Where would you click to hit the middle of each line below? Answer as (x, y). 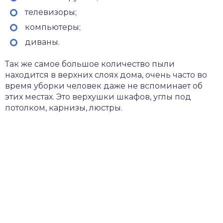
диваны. (42, 42)
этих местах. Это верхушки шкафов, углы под (98, 97)
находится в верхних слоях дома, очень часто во (106, 75)
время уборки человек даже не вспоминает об (104, 86)
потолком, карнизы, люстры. (64, 108)
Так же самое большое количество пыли (90, 64)
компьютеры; (53, 27)
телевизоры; (51, 12)
